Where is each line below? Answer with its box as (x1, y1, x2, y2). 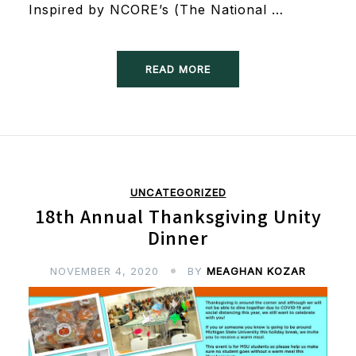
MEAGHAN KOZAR (207, 264, 306, 277)
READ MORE (145, 62, 211, 75)
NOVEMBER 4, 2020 (50, 264, 159, 277)
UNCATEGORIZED (130, 185, 226, 199)
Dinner (148, 226, 208, 255)
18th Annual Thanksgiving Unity (34, 205, 322, 234)
